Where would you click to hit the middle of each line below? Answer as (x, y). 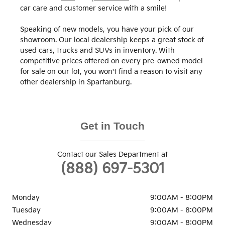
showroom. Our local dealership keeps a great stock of (112, 40)
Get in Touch (113, 126)
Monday (26, 198)
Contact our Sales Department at (113, 155)
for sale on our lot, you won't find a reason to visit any (111, 72)
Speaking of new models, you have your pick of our (107, 30)
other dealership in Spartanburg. (76, 82)
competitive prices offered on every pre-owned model (111, 61)
